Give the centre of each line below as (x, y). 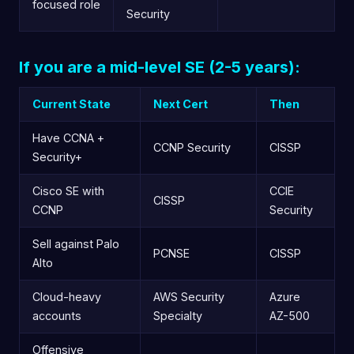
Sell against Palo (76, 243)
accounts (57, 315)
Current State (72, 104)
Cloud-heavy (67, 296)
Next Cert (181, 104)
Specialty (178, 315)
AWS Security (189, 296)
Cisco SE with (68, 190)
